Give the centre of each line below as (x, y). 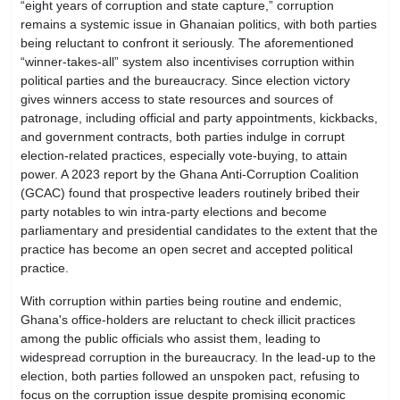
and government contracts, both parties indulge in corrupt (183, 136)
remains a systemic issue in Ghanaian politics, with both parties (199, 24)
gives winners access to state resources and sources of (177, 99)
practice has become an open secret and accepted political (187, 249)
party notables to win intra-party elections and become (174, 211)
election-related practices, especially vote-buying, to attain (184, 155)
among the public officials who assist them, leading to (171, 339)
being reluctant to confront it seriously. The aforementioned (187, 42)
